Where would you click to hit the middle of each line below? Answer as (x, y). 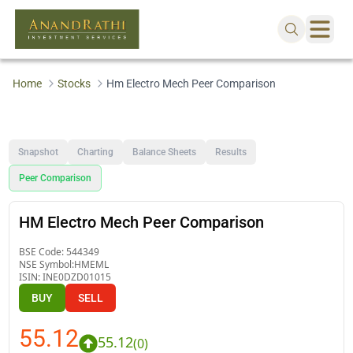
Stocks (74, 84)
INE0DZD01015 (77, 277)
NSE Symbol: (47, 264)
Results (231, 152)
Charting (96, 152)
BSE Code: (43, 251)
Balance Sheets (165, 152)
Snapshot (39, 152)
